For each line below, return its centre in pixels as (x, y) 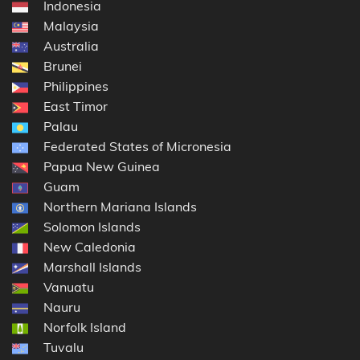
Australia (71, 46)
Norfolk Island (85, 327)
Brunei (63, 66)
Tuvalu (63, 348)
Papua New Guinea (102, 167)
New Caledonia (90, 247)
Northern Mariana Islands (120, 207)
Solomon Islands (92, 227)
